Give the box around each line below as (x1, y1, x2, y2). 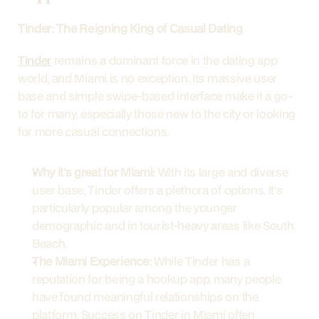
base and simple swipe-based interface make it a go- (18, 88, 293, 104)
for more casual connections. (18, 123, 169, 140)
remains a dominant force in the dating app (51, 52, 278, 68)
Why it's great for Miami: (32, 164, 155, 180)
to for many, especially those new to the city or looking (18, 105, 296, 122)
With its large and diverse (155, 164, 288, 180)
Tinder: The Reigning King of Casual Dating (18, 20, 243, 36)
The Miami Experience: (32, 253, 152, 269)
